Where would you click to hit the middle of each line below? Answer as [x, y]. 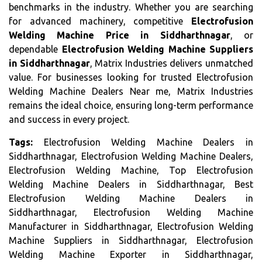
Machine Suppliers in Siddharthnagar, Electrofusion [131, 241]
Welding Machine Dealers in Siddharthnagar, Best [131, 185]
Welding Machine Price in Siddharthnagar [120, 35]
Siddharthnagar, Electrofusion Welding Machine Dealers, [131, 156]
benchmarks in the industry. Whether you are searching [131, 7]
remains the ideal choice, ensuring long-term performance [131, 106]
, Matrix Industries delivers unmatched [172, 63]
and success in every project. [69, 120]
